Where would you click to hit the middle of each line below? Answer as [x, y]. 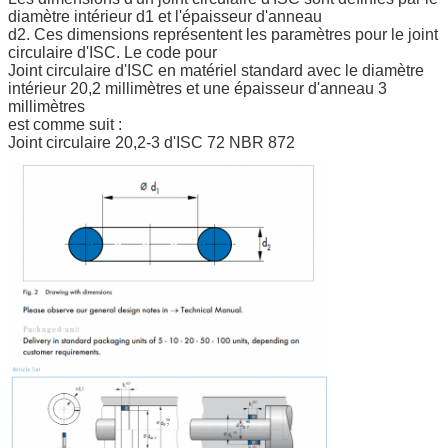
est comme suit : [65, 124]
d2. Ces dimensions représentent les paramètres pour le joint [223, 34]
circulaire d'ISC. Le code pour [112, 52]
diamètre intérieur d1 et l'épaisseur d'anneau [165, 16]
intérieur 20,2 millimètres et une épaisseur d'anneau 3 [197, 88]
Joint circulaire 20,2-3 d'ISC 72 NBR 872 [151, 142]
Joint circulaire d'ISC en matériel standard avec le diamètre [216, 70]
